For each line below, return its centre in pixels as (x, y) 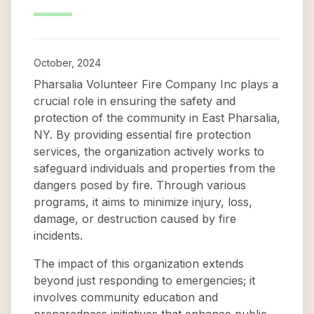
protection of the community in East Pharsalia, (157, 118)
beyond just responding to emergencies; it (144, 280)
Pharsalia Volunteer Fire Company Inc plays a (156, 84)
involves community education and (126, 297)
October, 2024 (67, 63)
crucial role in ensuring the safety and (135, 101)
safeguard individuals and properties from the (155, 168)
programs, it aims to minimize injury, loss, (143, 202)
